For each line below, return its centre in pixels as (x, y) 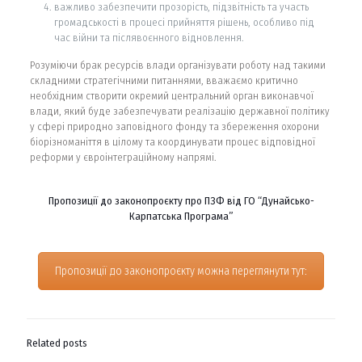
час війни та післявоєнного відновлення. (149, 37)
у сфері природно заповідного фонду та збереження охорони (174, 126)
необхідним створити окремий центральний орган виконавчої (171, 95)
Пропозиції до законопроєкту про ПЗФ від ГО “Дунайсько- (181, 200)
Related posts (57, 343)
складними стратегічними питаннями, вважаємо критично (164, 80)
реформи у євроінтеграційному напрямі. (123, 157)
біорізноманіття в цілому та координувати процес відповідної (172, 141)
